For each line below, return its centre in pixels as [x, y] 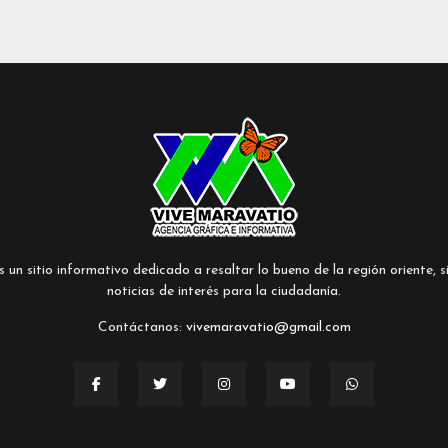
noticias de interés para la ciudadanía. [224, 291]
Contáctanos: [141, 327]
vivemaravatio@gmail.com [268, 327]
